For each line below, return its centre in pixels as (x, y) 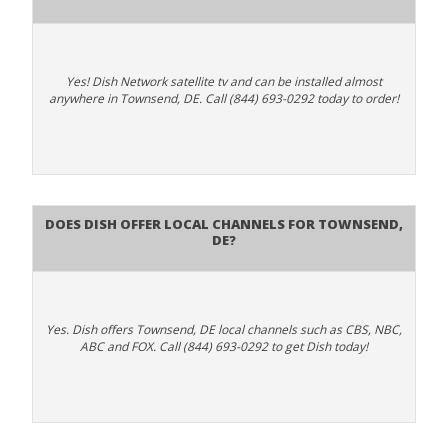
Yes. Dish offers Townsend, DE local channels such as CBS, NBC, (223, 330)
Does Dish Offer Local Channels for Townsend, (223, 222)
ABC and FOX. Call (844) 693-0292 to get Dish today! (223, 347)
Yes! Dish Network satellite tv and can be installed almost (223, 82)
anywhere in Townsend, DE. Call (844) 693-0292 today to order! (223, 99)
